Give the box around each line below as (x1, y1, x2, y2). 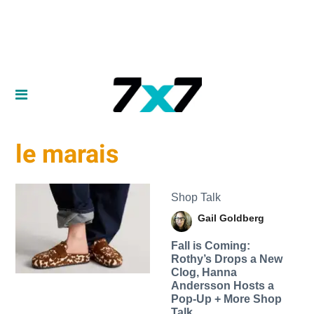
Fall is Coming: (170, 239, 250, 252)
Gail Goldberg (197, 212, 264, 224)
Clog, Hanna (170, 266, 237, 278)
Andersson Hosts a (170, 279, 274, 292)
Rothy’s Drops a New (170, 252, 282, 265)
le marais (15, 139, 120, 170)
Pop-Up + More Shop (170, 292, 282, 305)
